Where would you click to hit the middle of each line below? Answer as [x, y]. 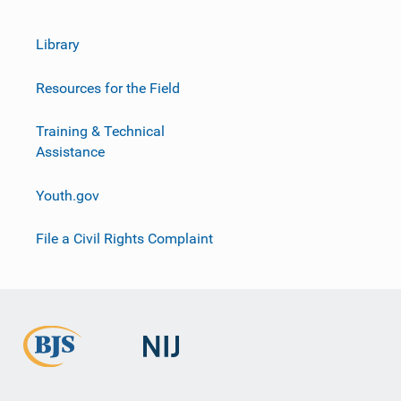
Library [58, 44]
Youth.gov [68, 195]
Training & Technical [100, 131]
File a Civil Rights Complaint [124, 239]
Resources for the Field [108, 88]
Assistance [70, 151]
